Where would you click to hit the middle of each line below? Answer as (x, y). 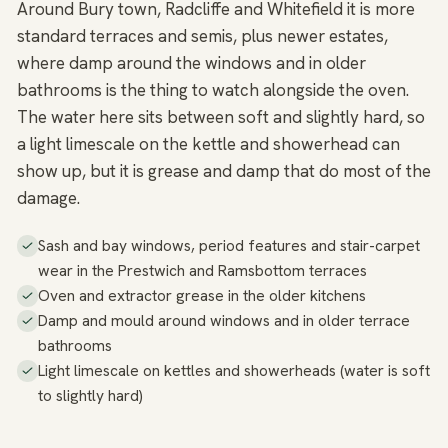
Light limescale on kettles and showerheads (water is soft (234, 371)
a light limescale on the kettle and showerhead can (208, 144)
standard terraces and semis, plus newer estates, (202, 36)
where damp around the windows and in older (191, 63)
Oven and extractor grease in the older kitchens (202, 296)
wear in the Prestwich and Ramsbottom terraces (203, 271)
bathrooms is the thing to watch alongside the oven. (213, 90)
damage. (48, 198)
